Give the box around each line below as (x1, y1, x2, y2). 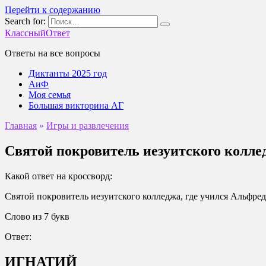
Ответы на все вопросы (5, 48, 100, 58)
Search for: (5, 16, 46, 26)
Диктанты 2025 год (28, 68, 107, 78)
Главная (5, 121, 37, 131)
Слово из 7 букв (5, 211, 69, 221)
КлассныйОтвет (5, 28, 70, 38)
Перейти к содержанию (5, 5, 100, 15)
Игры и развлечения (46, 121, 129, 131)
